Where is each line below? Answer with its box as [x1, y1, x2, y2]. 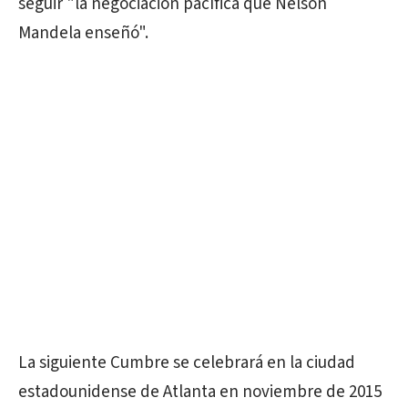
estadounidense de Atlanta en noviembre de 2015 [18, 380, 382, 405]
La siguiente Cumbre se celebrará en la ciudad [18, 351, 355, 376]
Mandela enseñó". [18, 21, 148, 46]
